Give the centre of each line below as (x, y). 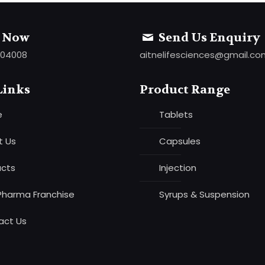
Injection (178, 168)
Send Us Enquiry (209, 38)
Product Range (185, 90)
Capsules (180, 141)
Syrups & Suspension (205, 195)
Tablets (176, 115)
